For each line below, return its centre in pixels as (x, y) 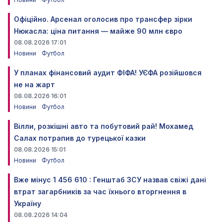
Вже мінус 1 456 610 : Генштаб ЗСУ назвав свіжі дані (110, 180)
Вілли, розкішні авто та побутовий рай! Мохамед (104, 126)
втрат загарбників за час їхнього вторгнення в (100, 192)
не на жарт (34, 85)
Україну (28, 204)
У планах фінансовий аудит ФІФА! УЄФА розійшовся (108, 73)
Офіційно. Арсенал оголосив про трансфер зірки (103, 19)
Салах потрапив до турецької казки (80, 138)
